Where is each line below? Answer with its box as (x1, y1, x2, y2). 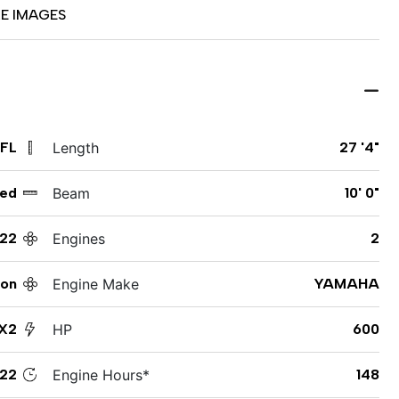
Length (52, 138, 99, 157)
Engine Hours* (52, 365, 150, 384)
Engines (52, 229, 105, 248)
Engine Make (52, 274, 139, 293)
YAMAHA (313, 274, 379, 292)
